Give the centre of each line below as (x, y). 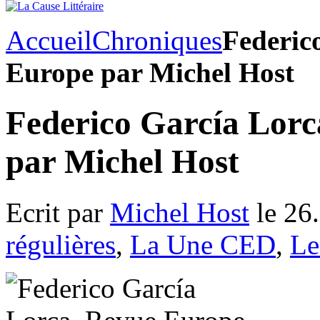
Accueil (49, 40)
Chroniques (157, 40)
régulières (61, 244)
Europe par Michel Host (150, 72)
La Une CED (203, 244)
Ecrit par (58, 212)
